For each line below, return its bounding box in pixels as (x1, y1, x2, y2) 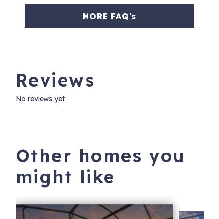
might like (15, 166, 115, 188)
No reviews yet (15, 94, 65, 103)
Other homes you (15, 145, 185, 167)
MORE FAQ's (83, 11, 136, 21)
